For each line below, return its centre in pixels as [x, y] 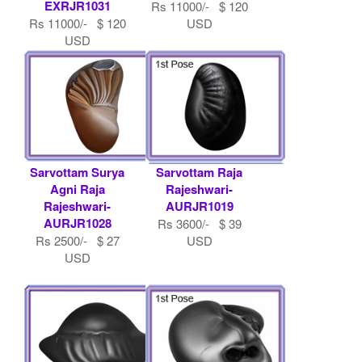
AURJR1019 [199, 206]
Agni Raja [77, 189]
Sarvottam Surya [78, 172]
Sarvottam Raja [199, 172]
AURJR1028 [77, 223]
